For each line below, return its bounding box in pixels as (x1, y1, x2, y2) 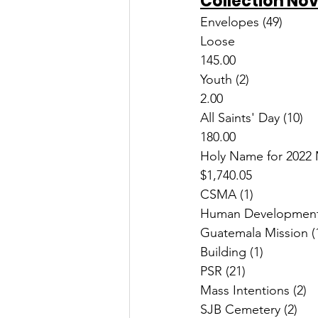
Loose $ (200, 33, 235, 50)
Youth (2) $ (200, 72, 249, 88)
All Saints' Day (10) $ (200, 110, 303, 126)
